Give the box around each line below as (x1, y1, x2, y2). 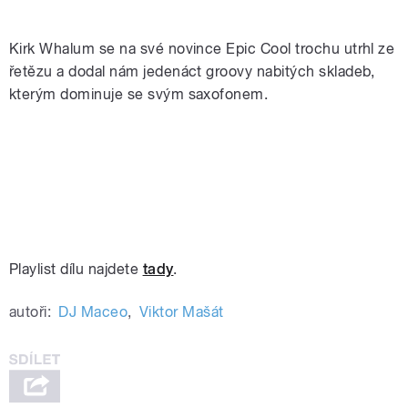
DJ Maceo (58, 302, 128, 321)
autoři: (9, 302, 52, 321)
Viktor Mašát (138, 302, 224, 321)
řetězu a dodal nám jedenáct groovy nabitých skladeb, (9, 62, 375, 80)
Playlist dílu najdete (9, 260, 143, 278)
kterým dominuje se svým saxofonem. (9, 85, 272, 103)
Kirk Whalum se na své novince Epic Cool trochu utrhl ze (9, 39, 395, 57)
